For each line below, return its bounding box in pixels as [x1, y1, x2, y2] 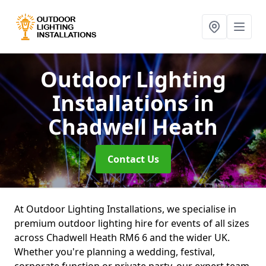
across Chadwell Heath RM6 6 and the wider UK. [14, 231, 230, 244]
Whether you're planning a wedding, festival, [14, 245, 215, 258]
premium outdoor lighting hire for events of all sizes [14, 217, 249, 230]
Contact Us [107, 153, 159, 166]
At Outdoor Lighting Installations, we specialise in [14, 202, 236, 216]
